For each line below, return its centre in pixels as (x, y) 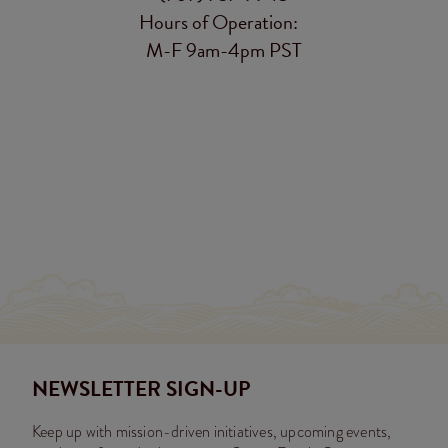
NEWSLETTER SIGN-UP (141, 389)
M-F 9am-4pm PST (224, 50)
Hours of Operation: (224, 22)
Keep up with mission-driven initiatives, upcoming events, (212, 432)
